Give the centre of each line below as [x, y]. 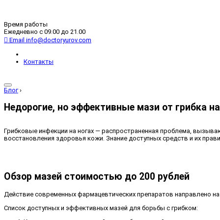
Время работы [26, 24]
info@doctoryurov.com [59, 40]
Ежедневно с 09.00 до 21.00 [45, 32]
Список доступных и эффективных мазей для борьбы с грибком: [101, 208]
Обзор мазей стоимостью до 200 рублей [97, 177]
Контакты [39, 61]
